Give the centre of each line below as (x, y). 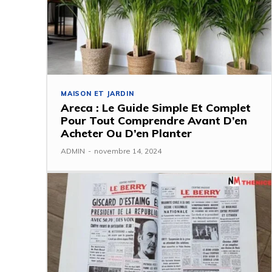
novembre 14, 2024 (128, 151)
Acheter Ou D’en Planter (126, 134)
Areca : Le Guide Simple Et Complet (156, 108)
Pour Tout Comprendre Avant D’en (154, 121)
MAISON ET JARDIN (97, 94)
